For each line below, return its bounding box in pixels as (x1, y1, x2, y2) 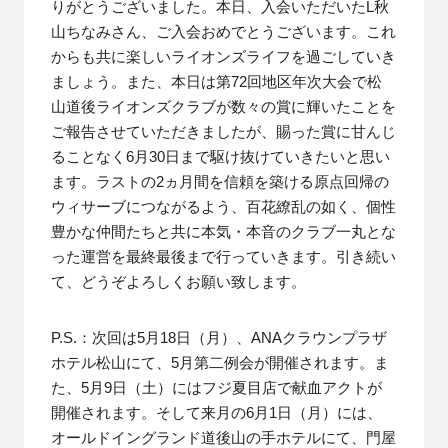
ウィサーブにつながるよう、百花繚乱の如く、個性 (51, 198, 397, 216)
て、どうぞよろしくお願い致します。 (51, 273, 307, 291)
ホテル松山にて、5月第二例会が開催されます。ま (51, 353, 390, 371)
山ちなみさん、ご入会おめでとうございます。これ (51, 23, 397, 41)
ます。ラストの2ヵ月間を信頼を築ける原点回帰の (51, 173, 390, 191)
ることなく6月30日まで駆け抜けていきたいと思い (51, 148, 391, 166)
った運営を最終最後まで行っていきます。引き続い (51, 248, 397, 266)
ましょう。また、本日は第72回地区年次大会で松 (51, 73, 383, 91)
